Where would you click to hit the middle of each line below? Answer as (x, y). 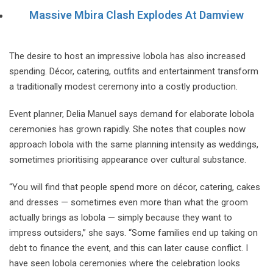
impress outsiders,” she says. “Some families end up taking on (133, 232)
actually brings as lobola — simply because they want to (121, 217)
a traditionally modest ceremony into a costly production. (123, 86)
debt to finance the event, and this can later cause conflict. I (129, 248)
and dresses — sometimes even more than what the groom (129, 202)
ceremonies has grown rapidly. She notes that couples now (127, 129)
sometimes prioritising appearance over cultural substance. (128, 159)
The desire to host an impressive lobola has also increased (127, 56)
